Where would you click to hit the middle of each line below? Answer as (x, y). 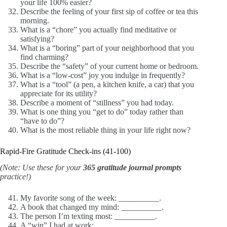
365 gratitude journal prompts (132, 168)
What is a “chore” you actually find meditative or (98, 29)
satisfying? (37, 39)
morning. (35, 20)
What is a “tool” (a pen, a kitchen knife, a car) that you (107, 84)
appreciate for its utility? (59, 93)
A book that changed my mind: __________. (92, 207)
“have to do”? (42, 121)
